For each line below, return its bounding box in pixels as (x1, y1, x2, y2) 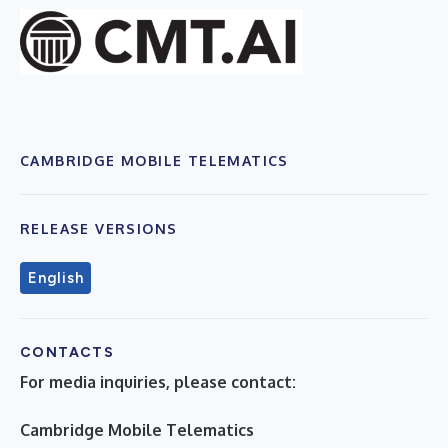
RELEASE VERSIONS (20, 219, 178, 237)
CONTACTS (20, 343, 115, 361)
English (28, 268, 84, 287)
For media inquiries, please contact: (20, 371, 296, 392)
